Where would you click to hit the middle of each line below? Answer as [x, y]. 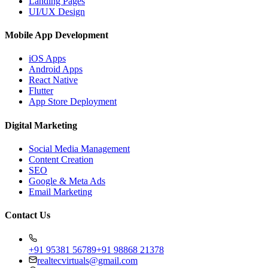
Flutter [41, 91]
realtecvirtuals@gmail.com [87, 260]
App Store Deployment [73, 102]
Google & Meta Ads [67, 181]
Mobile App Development [57, 35]
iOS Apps [47, 59]
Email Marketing [60, 191]
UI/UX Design [57, 11]
